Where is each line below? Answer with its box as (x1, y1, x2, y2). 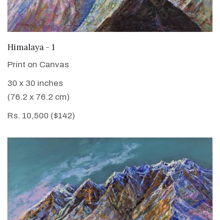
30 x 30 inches (7, 78, 63, 88)
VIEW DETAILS (81, 40, 139, 51)
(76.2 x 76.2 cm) (7, 92, 70, 102)
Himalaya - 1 (7, 41, 55, 53)
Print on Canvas (7, 59, 69, 69)
